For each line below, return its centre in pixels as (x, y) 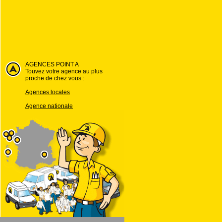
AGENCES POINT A (52, 64)
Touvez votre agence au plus (64, 71)
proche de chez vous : (55, 78)
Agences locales (48, 92)
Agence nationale (49, 106)
